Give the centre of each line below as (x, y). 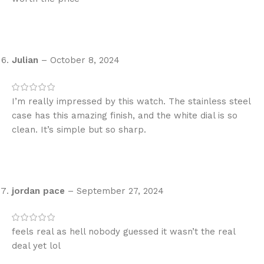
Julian (27, 60)
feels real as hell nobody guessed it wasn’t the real (123, 231)
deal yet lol (36, 245)
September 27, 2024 (120, 191)
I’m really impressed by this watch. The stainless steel (131, 101)
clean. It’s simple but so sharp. (79, 129)
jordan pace (40, 191)
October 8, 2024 (85, 60)
